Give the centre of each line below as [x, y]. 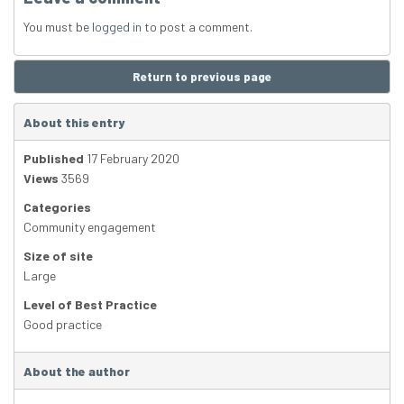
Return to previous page [202, 77]
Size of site [58, 256]
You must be [58, 27]
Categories [57, 207]
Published [54, 159]
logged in [117, 27]
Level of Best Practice [90, 305]
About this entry [74, 123]
